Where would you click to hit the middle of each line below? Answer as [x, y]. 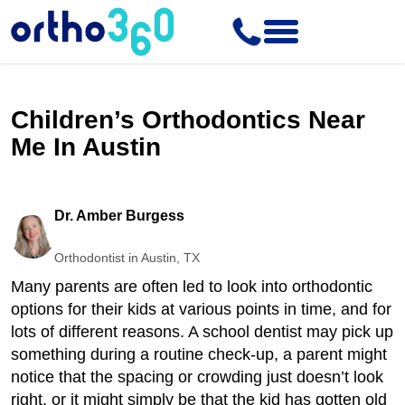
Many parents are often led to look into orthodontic [192, 287]
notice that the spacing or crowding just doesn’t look [197, 377]
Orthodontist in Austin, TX [127, 258]
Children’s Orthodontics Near [188, 120]
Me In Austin [86, 147]
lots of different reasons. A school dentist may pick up [202, 332]
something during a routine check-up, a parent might [199, 354]
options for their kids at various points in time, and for [201, 309]
